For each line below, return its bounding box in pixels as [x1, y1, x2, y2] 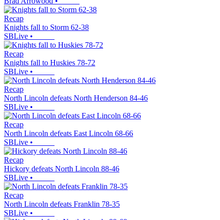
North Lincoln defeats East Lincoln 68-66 [4, 129, 133, 137]
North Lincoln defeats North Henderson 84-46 [4, 93, 148, 102]
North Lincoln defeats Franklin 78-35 [4, 199, 120, 208]
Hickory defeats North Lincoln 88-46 [4, 164, 119, 173]
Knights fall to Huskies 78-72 [4, 58, 95, 67]
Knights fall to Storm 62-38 [4, 23, 89, 31]
